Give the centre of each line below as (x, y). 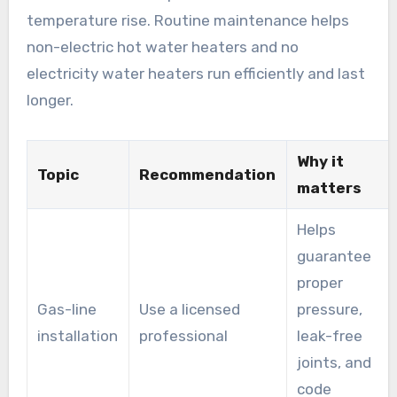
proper (319, 283)
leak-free (329, 336)
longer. (50, 101)
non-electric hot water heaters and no (162, 47)
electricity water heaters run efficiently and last (195, 74)
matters (329, 188)
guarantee (334, 257)
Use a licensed (189, 310)
